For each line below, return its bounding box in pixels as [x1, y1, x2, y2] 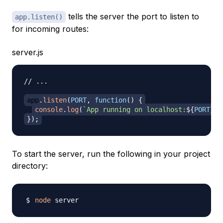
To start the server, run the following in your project [12, 149, 210, 159]
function [95, 96, 126, 105]
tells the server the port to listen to [66, 11, 199, 22]
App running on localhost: [87, 106, 186, 114]
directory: [12, 161, 48, 171]
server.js [12, 47, 43, 58]
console [35, 106, 63, 114]
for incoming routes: [12, 24, 89, 34]
